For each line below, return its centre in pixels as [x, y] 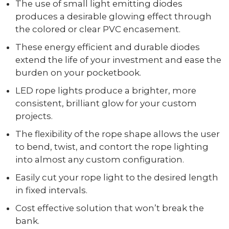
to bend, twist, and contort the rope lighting [112, 146]
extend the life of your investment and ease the [118, 60]
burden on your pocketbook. [78, 72]
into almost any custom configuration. [99, 159]
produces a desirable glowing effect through [113, 16]
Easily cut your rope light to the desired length [117, 177]
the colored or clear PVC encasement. [98, 29]
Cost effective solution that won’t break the [109, 208]
